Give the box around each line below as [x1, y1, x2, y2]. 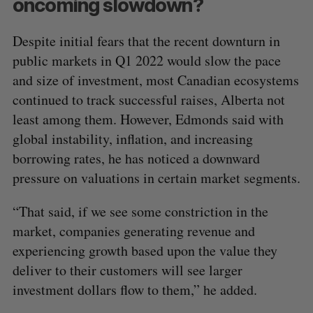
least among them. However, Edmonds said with [12, 110, 284, 129]
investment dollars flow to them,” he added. [12, 280, 257, 300]
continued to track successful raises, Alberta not [12, 90, 285, 110]
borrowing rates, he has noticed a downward [12, 149, 260, 168]
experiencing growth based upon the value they [12, 241, 277, 261]
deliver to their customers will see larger [12, 261, 242, 280]
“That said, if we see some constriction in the [12, 202, 268, 221]
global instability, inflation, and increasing [12, 129, 253, 149]
